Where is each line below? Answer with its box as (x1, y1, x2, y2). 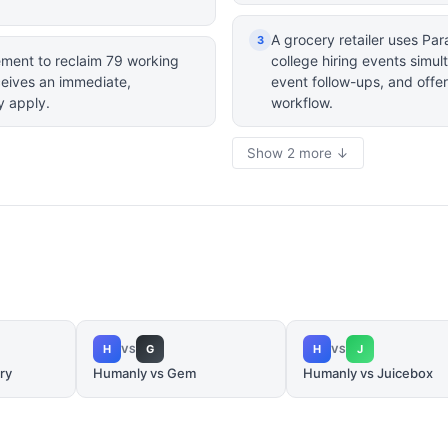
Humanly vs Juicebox (303, 365, 433, 381)
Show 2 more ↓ (247, 145, 349, 161)
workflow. (271, 94, 333, 111)
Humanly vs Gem (93, 365, 196, 381)
